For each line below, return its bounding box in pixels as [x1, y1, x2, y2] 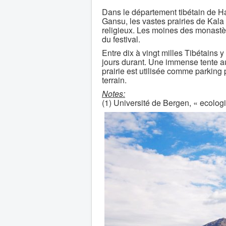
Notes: [102, 87, 125, 99]
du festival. [102, 33, 140, 45]
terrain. [102, 74, 127, 86]
